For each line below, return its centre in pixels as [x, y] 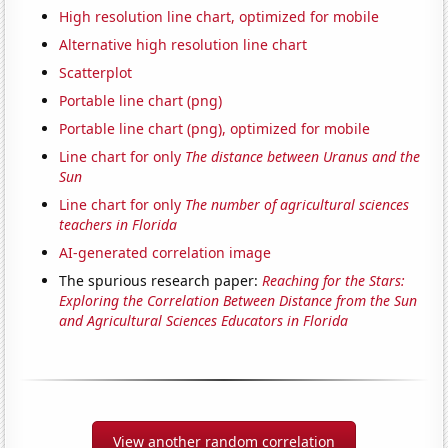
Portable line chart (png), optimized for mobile [215, 129]
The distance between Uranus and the [303, 157]
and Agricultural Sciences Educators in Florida [204, 321]
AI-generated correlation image [165, 253]
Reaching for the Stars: [334, 281]
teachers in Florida [118, 225]
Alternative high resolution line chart [183, 45]
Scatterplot [96, 73]
